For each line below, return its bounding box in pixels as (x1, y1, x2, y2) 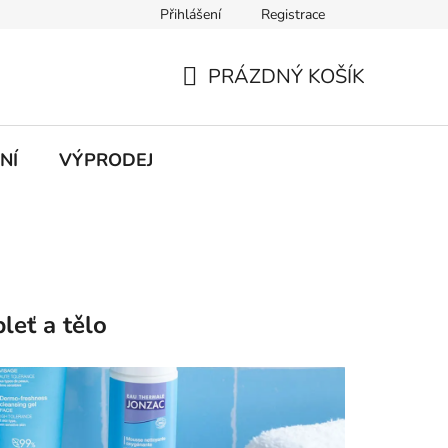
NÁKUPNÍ (181, 86, 272, 114)
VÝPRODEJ (59, 147, 153, 172)
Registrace (261, 5, 325, 24)
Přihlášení (160, 5, 221, 24)
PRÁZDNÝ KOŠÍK (208, 62, 365, 90)
